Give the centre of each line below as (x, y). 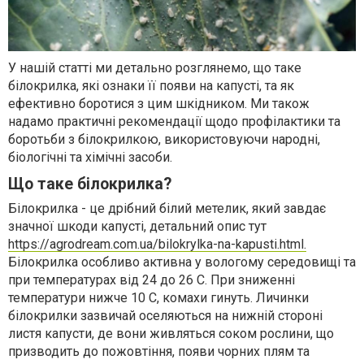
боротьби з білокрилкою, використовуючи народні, (164, 139)
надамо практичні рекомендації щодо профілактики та (174, 121)
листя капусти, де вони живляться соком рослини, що (171, 333)
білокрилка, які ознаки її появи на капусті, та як (151, 85)
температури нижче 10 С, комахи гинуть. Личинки (158, 297)
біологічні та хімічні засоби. (90, 157)
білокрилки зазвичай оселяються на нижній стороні (165, 315)
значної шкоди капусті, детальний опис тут (137, 226)
